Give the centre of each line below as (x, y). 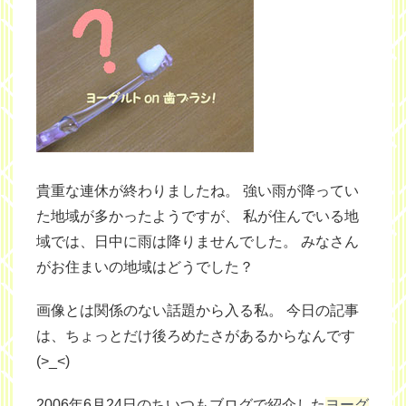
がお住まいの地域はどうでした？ (145, 267)
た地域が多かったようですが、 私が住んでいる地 (198, 216)
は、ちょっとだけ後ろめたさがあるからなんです (196, 336)
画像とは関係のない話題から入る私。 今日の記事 (198, 310)
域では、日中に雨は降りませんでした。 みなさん (198, 242)
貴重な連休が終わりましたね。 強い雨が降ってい (198, 191)
